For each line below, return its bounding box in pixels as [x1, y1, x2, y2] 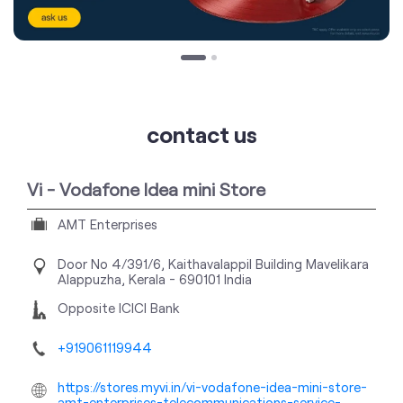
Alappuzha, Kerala [58, 271, 169, 288]
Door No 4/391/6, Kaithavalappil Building [58, 255, 302, 273]
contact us [146, 121, 257, 148]
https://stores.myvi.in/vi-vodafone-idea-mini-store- [58, 379, 367, 396]
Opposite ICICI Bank [58, 300, 180, 317]
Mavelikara [306, 255, 369, 273]
